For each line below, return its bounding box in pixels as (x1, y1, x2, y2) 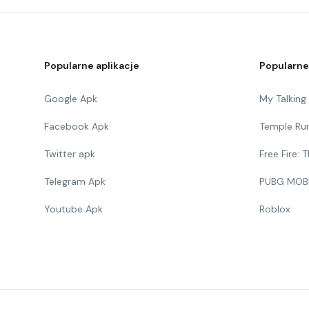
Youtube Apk (44, 203, 103, 215)
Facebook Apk (44, 120, 109, 132)
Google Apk (44, 92, 97, 105)
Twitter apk (44, 148, 95, 160)
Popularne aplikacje (44, 59, 139, 72)
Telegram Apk (44, 175, 106, 188)
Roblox (259, 203, 290, 215)
